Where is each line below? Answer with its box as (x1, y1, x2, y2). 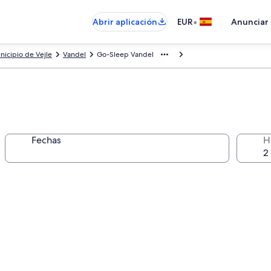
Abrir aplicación (93, 16, 157, 27)
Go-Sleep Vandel (97, 50, 154, 59)
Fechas (31, 134, 61, 146)
